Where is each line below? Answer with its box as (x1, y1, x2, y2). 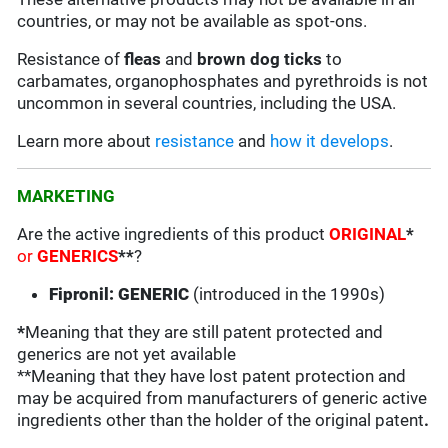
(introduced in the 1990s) (189, 284, 386, 305)
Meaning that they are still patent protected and (25, 322, 384, 343)
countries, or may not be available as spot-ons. (17, 11, 368, 32)
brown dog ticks (197, 49, 323, 70)
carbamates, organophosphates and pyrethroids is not (17, 71, 429, 92)
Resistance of (17, 49, 125, 70)
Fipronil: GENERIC (49, 284, 190, 305)
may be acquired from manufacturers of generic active (17, 388, 428, 409)
